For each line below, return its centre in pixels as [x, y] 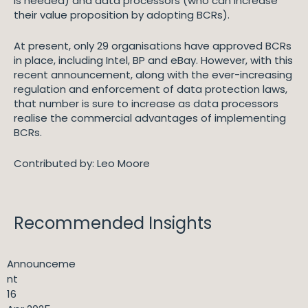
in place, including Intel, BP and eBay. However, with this [153, 60]
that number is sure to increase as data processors [146, 103]
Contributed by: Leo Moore [82, 163]
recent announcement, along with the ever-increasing [153, 75]
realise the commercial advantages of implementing [150, 118]
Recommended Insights [113, 223]
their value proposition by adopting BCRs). [122, 15]
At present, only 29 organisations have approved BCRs [153, 46]
